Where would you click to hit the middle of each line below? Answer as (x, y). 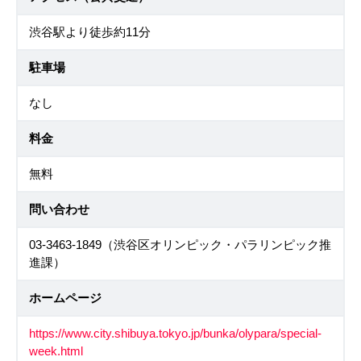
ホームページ (65, 298)
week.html (56, 351)
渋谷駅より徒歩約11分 (90, 32)
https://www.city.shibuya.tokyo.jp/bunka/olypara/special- (175, 334)
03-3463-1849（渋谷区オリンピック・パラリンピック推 (180, 245)
